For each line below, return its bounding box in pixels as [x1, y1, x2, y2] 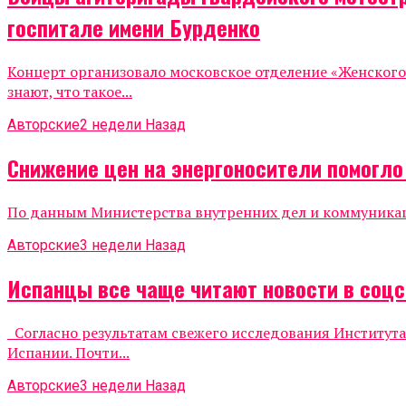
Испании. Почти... [7, 342, 130, 362]
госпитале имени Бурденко [7, 11, 260, 43]
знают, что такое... [7, 81, 132, 101]
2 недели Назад [80, 115, 186, 133]
